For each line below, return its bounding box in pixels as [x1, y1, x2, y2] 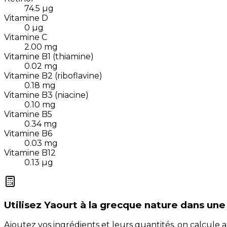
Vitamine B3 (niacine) [4, 90, 89, 100]
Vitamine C [4, 32, 47, 42]
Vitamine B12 [4, 147, 56, 158]
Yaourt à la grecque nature [44, 199, 178, 211]
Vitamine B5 [4, 109, 52, 119]
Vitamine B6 [4, 128, 52, 138]
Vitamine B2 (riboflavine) [4, 70, 102, 81]
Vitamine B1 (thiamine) [4, 51, 94, 61]
